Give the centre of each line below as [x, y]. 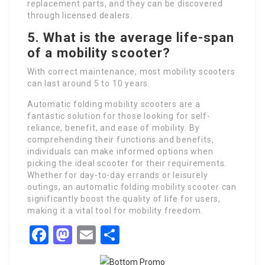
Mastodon [114, 235]
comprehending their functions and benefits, [121, 140]
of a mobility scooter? [99, 53]
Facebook [88, 235]
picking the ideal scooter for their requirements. [127, 163]
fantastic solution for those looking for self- [119, 116]
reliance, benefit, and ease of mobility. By [114, 128]
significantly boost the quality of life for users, [124, 199]
